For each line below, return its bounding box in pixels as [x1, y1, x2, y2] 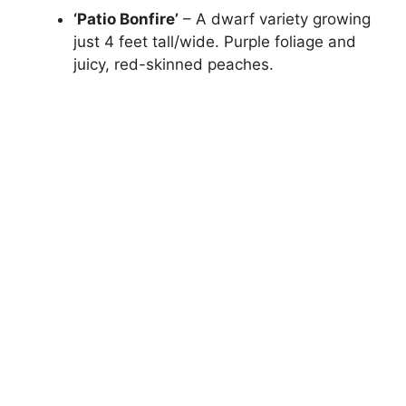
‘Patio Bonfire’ [73, 9, 179, 28]
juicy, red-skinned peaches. [73, 54, 274, 73]
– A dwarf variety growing [179, 9, 371, 28]
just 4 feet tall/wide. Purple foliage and [73, 32, 356, 51]
